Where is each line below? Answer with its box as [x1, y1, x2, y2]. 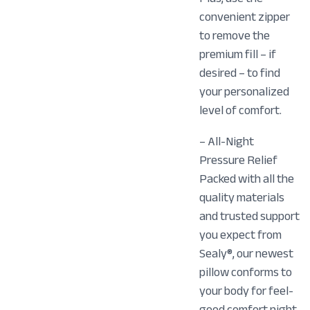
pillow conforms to [199, 260, 293, 284]
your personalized [199, 80, 290, 104]
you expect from [199, 223, 282, 247]
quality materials [199, 185, 285, 210]
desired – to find [199, 61, 281, 85]
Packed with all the [199, 167, 295, 191]
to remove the [199, 24, 271, 48]
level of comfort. [199, 98, 282, 122]
